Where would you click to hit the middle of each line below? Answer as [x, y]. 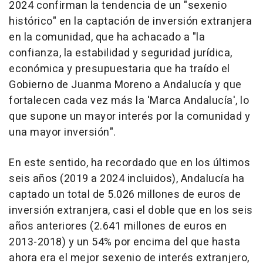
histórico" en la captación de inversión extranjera [130, 22]
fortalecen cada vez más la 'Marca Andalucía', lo [129, 101]
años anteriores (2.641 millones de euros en [118, 227]
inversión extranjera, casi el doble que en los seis [131, 211]
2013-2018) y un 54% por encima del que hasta [124, 242]
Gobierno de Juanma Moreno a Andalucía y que [125, 85]
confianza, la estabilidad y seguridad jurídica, [121, 53]
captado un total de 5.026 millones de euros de [125, 195]
